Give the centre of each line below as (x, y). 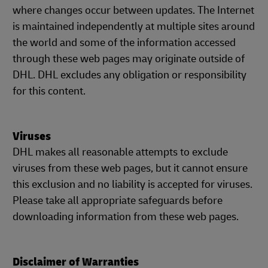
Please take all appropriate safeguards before (118, 201)
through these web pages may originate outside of (129, 59)
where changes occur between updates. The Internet (133, 10)
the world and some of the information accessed (124, 43)
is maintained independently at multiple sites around (134, 27)
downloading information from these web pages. (126, 217)
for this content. (49, 91)
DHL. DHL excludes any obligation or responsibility (130, 75)
